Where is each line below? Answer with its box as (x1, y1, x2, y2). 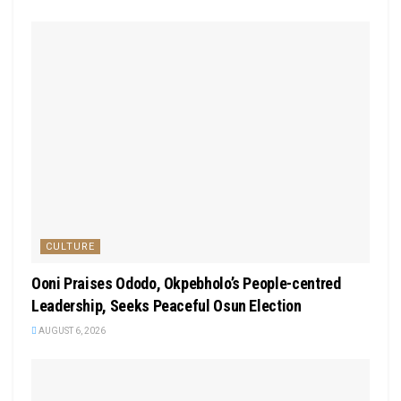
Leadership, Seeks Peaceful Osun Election (31, 296, 302, 316)
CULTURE (46, 241, 95, 253)
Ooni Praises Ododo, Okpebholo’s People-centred (31, 274, 341, 294)
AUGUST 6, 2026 (37, 326, 106, 337)
